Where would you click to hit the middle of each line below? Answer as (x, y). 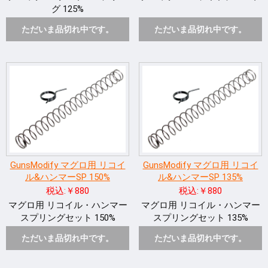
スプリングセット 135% (200, 218)
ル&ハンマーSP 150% (68, 177)
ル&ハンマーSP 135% (200, 177)
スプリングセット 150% (68, 218)
